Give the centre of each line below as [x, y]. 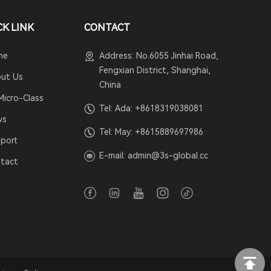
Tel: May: [117, 132]
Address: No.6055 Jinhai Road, [158, 55]
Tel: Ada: [117, 108]
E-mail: [113, 155]
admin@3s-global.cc [168, 155]
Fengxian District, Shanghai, [155, 70]
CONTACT [107, 27]
